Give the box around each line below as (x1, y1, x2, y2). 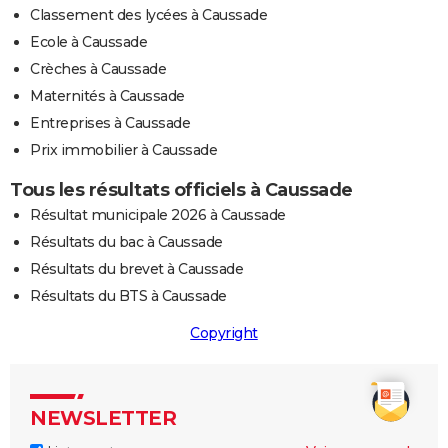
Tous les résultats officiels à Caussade (10, 179, 353, 202)
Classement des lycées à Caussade (30, 6, 267, 25)
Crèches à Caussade (30, 60, 166, 79)
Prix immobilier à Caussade (30, 141, 217, 160)
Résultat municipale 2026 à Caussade (30, 206, 286, 225)
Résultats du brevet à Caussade (30, 260, 243, 279)
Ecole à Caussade (30, 33, 147, 52)
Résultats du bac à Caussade (30, 233, 223, 252)
